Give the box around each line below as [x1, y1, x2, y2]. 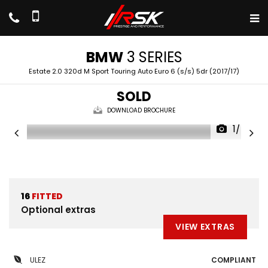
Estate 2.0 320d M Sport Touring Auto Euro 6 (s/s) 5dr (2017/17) [29, 66, 239, 76]
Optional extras [21, 203, 96, 216]
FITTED [30, 190, 63, 202]
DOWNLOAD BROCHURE [106, 106, 175, 115]
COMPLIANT [211, 255, 256, 265]
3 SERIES [123, 47, 182, 67]
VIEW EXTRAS [175, 221, 235, 233]
